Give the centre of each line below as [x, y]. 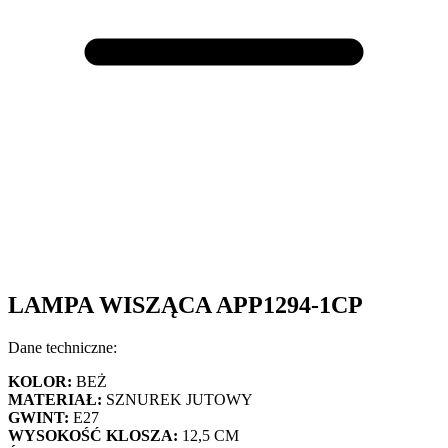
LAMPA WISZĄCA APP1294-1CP [185, 304]
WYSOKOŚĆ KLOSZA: [93, 435]
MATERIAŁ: [55, 399]
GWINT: [38, 417]
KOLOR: [40, 381]
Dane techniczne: [62, 347]
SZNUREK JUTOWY [177, 399]
